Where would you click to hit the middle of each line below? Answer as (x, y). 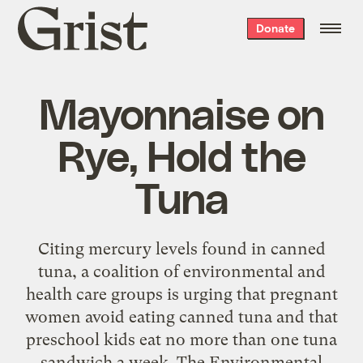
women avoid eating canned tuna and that (181, 316)
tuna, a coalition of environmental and (181, 271)
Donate (275, 28)
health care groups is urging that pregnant (181, 294)
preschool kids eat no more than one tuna (181, 339)
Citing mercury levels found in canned (181, 248)
